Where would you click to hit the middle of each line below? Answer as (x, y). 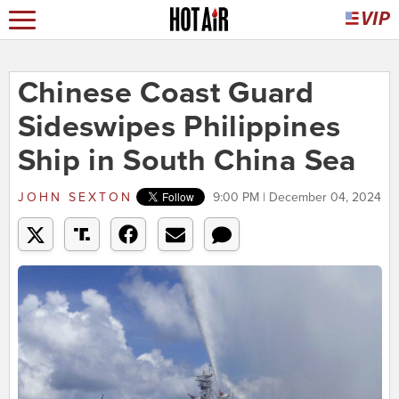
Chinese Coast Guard (166, 94)
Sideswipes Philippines (179, 127)
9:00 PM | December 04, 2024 (297, 198)
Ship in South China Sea (187, 161)
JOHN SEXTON (75, 198)
